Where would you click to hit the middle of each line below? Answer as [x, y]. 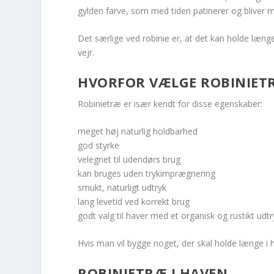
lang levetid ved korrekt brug [134, 201]
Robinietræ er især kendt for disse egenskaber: [170, 103]
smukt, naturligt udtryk [122, 187]
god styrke [99, 145]
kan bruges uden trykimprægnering [147, 173]
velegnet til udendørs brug [129, 159]
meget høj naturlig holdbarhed [138, 131]
